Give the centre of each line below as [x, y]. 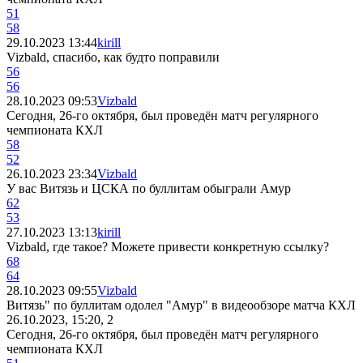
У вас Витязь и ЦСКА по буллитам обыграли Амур [149, 188]
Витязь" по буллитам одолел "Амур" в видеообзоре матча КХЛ [181, 305]
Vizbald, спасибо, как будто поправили [113, 57]
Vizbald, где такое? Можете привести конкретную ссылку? [168, 246]
